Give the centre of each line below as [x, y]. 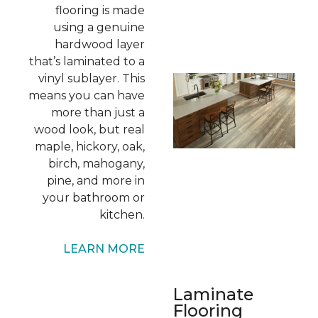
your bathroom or [94, 198]
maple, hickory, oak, [90, 147]
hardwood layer [100, 44]
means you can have [87, 95]
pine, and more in [96, 181]
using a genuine [99, 27]
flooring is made [100, 10]
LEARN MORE [104, 249]
